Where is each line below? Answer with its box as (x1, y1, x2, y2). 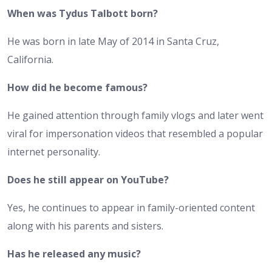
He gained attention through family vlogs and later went (7, 108, 263, 122)
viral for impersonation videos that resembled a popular (7, 126, 263, 140)
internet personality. (7, 144, 100, 158)
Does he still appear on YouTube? (7, 172, 169, 186)
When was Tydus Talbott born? (7, 6, 158, 20)
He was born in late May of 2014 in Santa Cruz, (7, 34, 219, 48)
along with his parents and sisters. (7, 219, 163, 233)
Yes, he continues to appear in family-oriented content (7, 200, 255, 214)
